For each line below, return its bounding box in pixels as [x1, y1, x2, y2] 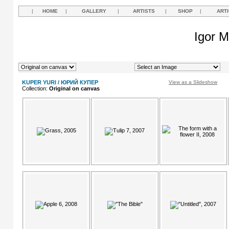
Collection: [22, 85, 49, 91]
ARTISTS [133, 8, 155, 14]
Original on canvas [49, 85, 100, 91]
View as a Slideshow [169, 79, 217, 85]
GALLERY [82, 8, 106, 14]
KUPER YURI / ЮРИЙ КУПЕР [22, 79, 98, 85]
